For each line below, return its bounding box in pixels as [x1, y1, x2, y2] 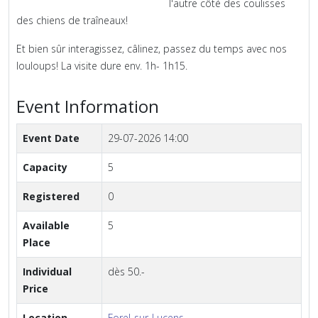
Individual [23, 265, 72, 279]
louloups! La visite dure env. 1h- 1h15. [16, 59, 187, 73]
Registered [23, 190, 79, 204]
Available [23, 219, 70, 233]
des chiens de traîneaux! [16, 13, 128, 28]
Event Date [23, 131, 79, 146]
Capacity [23, 160, 67, 175]
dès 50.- [108, 265, 145, 279]
